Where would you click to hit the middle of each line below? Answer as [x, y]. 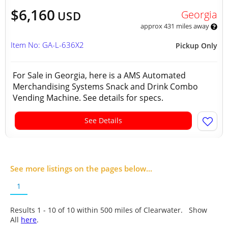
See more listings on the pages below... [81, 168]
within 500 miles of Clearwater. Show [141, 210]
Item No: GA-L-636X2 [47, 45]
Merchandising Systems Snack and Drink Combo [105, 87]
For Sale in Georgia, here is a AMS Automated [99, 75]
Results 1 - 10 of [38, 210]
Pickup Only [196, 46]
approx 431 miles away [175, 26]
